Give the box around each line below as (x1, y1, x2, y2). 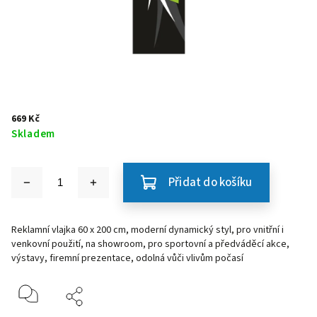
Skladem (11, 126, 55, 142)
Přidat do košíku (168, 174, 253, 191)
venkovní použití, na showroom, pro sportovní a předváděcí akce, (11, 237, 289, 251)
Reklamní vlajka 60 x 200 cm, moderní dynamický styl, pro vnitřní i (11, 223, 284, 237)
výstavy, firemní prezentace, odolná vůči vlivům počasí (11, 251, 243, 265)
